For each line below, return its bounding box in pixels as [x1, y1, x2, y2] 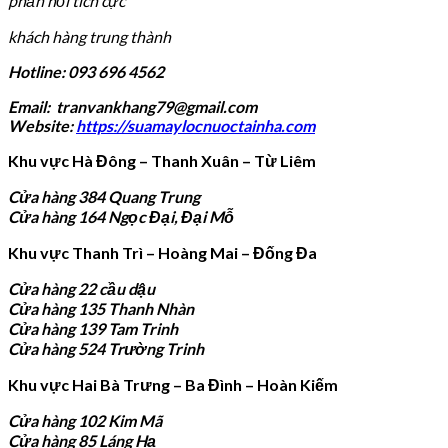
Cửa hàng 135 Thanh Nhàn [8, 298, 194, 318]
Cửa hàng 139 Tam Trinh [8, 318, 178, 338]
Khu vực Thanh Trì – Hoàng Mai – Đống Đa [8, 242, 317, 262]
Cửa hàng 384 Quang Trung [8, 186, 200, 206]
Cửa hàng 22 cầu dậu [8, 278, 158, 298]
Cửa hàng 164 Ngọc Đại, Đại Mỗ [8, 206, 234, 226]
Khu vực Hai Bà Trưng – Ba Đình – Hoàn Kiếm [8, 374, 338, 394]
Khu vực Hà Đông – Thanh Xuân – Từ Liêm [8, 150, 316, 170]
